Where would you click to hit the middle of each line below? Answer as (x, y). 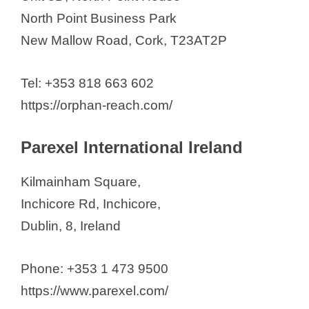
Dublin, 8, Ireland (71, 226)
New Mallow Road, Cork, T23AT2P (124, 41)
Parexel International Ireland (132, 147)
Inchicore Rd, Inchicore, (91, 203)
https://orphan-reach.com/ (97, 106)
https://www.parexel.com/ (94, 291)
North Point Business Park (99, 19)
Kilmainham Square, (81, 181)
